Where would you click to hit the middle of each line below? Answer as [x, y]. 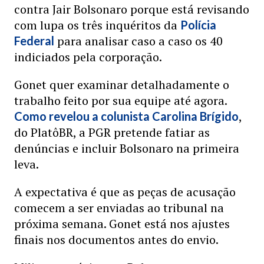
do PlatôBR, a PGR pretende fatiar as [112, 132]
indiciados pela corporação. [88, 57]
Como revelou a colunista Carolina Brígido [126, 116]
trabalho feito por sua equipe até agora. [121, 100]
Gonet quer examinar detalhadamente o [122, 85]
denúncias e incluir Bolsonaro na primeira [127, 148]
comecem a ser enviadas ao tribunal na [119, 208]
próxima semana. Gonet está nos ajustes [122, 224]
